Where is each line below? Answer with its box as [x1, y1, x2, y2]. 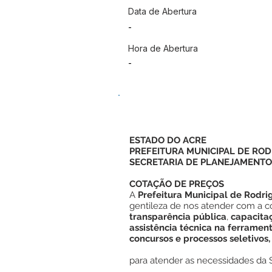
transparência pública [129, 211, 226, 222]
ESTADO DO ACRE [129, 135, 206, 146]
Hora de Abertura [128, 43, 198, 53]
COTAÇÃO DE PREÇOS [129, 178, 224, 189]
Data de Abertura [128, 6, 197, 16]
